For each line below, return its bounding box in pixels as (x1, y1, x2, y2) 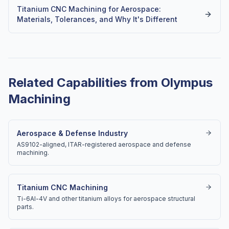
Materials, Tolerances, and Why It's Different (17, 15, 177, 24)
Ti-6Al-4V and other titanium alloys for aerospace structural (17, 195, 195, 202)
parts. (17, 203, 34, 211)
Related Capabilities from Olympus (8, 75, 213, 90)
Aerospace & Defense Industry (17, 129, 128, 138)
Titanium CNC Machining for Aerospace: (17, 5, 161, 13)
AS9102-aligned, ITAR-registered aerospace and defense (17, 141, 191, 148)
